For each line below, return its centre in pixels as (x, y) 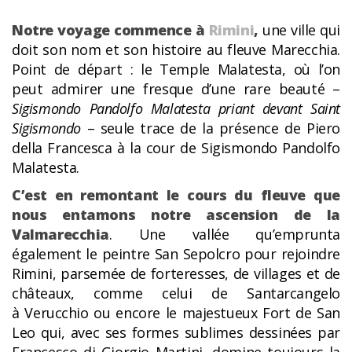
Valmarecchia (61, 235)
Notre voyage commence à (110, 30)
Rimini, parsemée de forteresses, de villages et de (176, 274)
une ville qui (299, 30)
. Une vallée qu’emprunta (225, 235)
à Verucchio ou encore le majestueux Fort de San (176, 313)
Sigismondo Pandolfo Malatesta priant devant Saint (176, 109)
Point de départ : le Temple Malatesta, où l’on (176, 70)
